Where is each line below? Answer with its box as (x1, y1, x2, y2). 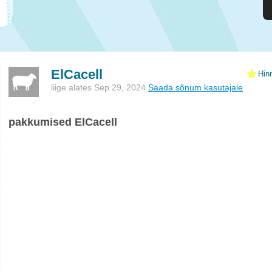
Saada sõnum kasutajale (148, 83, 243, 92)
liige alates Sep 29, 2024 (51, 83, 148, 92)
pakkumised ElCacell (8, 115, 117, 129)
